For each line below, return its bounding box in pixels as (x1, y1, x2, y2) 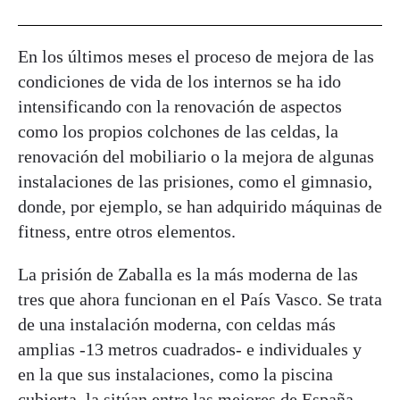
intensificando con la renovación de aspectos (18, 96, 342, 117)
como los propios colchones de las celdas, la (18, 121, 338, 142)
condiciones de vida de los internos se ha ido (18, 71, 341, 92)
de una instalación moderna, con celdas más (18, 314, 336, 335)
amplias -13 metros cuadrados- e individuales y (18, 339, 362, 360)
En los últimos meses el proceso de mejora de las (18, 46, 374, 67)
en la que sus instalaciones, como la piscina (18, 364, 333, 385)
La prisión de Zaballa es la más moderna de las (18, 264, 358, 285)
